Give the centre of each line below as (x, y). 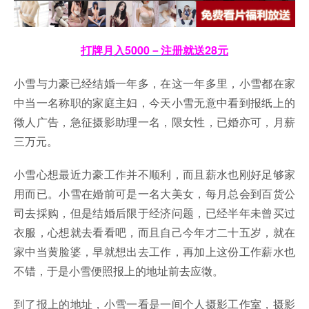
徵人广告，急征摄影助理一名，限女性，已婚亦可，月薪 (154, 122)
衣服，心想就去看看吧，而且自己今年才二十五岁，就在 (154, 232)
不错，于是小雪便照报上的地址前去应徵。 (119, 271)
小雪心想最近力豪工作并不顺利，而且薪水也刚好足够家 (154, 175)
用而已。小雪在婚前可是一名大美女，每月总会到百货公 (154, 194)
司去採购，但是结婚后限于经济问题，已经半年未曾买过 (154, 213)
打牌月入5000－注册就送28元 (154, 50)
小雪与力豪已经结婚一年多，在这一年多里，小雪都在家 (154, 83)
